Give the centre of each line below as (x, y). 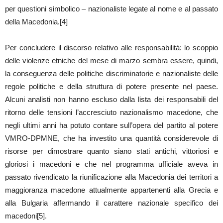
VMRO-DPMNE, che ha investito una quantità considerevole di (111, 138)
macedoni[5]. (26, 216)
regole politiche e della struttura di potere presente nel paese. (111, 86)
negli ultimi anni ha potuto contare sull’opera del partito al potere (111, 125)
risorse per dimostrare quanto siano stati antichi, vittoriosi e (111, 151)
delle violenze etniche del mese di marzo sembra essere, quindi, (111, 60)
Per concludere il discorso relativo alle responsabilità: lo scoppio (111, 47)
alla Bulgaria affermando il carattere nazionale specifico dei (111, 203)
